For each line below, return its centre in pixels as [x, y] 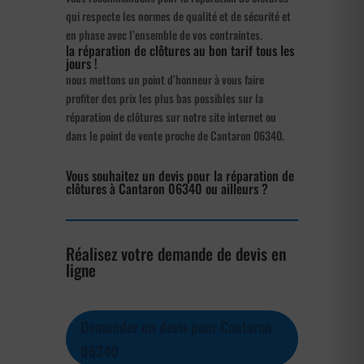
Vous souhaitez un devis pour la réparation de [180, 175]
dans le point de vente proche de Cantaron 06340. [175, 135]
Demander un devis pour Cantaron [176, 327]
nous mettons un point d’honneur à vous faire [165, 79]
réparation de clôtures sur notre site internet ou [171, 116]
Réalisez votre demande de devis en [175, 253]
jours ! [81, 63]
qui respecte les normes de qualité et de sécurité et [178, 15]
